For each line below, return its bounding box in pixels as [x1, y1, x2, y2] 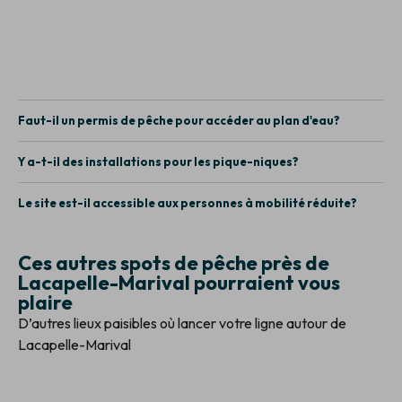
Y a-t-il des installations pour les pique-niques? [18, 153, 299, 169]
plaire [18, 289, 73, 315]
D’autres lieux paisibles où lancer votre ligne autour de [18, 313, 346, 332]
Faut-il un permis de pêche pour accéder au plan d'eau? [18, 112, 340, 127]
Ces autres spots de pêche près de [18, 249, 329, 275]
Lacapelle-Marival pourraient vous [18, 269, 340, 295]
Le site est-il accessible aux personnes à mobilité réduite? [18, 195, 357, 210]
